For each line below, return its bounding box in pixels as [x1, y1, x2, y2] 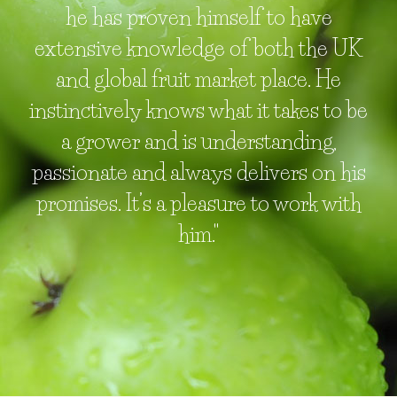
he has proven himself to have [65, 4, 332, 31]
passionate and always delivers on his [31, 160, 366, 186]
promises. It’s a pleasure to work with [35, 191, 362, 217]
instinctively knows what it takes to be [29, 97, 368, 124]
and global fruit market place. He [56, 66, 341, 93]
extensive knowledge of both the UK [34, 35, 363, 62]
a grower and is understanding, [60, 128, 337, 155]
